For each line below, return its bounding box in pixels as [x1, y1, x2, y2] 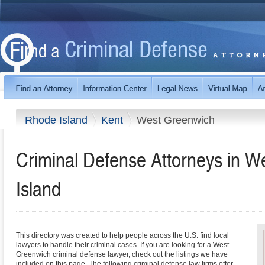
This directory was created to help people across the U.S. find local [16, 231, 229, 240]
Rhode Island [25, 114, 91, 126]
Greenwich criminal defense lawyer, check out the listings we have [16, 250, 228, 259]
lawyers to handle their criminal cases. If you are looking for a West [16, 241, 229, 250]
